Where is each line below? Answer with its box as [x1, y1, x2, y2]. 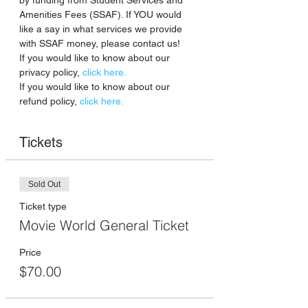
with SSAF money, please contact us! [19, 38, 180, 49]
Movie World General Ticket [19, 217, 189, 234]
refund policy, [19, 96, 77, 107]
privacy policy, [19, 67, 82, 78]
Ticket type [19, 201, 67, 212]
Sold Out [28, 179, 60, 190]
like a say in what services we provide [19, 23, 185, 35]
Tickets [19, 134, 63, 151]
